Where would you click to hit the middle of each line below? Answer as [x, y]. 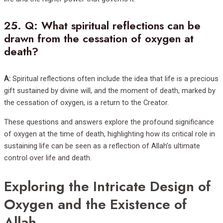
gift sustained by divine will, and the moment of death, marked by [110, 91]
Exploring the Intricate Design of [107, 187]
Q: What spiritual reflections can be [113, 26]
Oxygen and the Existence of [95, 205]
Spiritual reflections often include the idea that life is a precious [114, 79]
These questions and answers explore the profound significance [109, 122]
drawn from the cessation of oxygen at [99, 39]
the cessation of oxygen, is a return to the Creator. [86, 103]
